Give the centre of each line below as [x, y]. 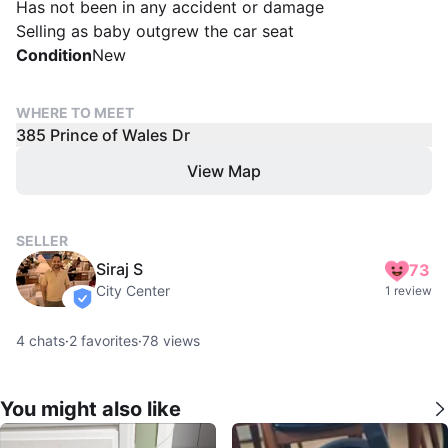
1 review [408, 290]
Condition [54, 54]
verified [106, 308]
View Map [224, 170]
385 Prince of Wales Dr [103, 134]
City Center [133, 290]
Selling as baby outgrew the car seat [155, 30]
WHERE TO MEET [75, 112]
